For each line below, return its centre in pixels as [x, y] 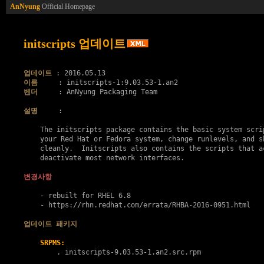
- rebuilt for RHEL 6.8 [77, 196]
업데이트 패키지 [50, 224]
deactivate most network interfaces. [104, 158]
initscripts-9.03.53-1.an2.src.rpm [133, 252]
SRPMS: [52, 243]
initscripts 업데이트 [75, 44]
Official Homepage [67, 6]
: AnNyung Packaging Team [98, 92]
